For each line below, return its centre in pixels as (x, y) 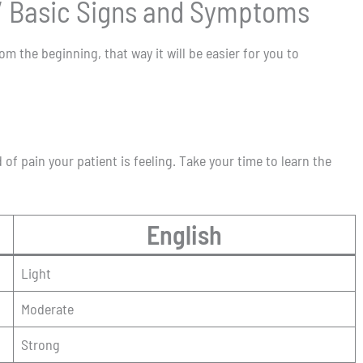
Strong (41, 344)
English (184, 234)
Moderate (47, 308)
